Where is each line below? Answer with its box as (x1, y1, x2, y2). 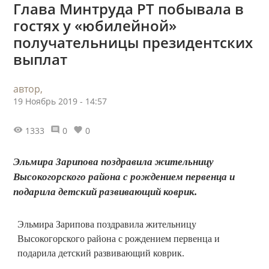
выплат (13, 49, 67, 69)
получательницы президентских (13, 32, 253, 52)
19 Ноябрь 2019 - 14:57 (13, 95, 107, 107)
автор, (13, 82, 43, 95)
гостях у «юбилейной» (13, 15, 177, 35)
